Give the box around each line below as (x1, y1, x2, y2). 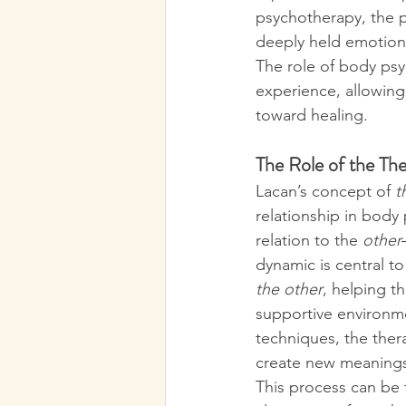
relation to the (256, 230, 362, 250)
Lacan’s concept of (256, 181, 395, 201)
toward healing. (256, 105, 368, 125)
